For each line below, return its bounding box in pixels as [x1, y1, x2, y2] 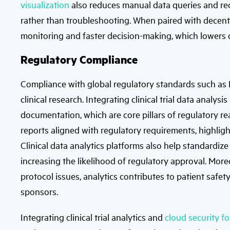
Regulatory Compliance [21, 52, 138, 67]
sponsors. [21, 185, 58, 197]
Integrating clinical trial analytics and [21, 211, 165, 223]
